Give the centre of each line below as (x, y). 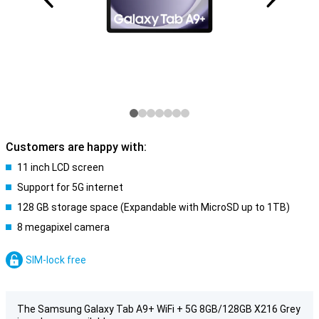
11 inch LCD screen (61, 167)
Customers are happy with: (76, 147)
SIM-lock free (56, 260)
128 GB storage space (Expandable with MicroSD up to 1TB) (153, 207)
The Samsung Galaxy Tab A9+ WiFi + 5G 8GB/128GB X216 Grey (159, 309)
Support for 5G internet (70, 187)
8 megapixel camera (63, 227)
